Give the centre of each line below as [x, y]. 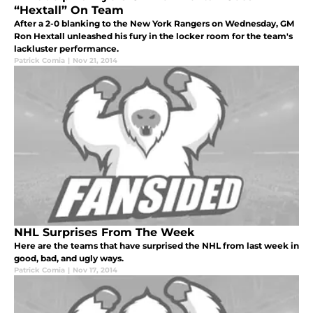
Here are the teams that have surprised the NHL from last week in [156, 245]
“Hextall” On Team [69, 10]
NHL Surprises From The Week [104, 232]
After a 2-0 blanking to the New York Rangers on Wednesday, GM [154, 24]
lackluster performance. [66, 49]
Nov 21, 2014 [95, 61]
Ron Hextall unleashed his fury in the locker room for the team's [153, 36]
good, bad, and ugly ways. [69, 258]
